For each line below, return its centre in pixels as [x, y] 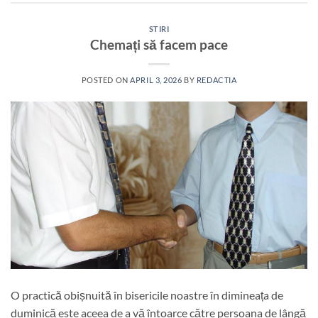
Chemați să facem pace [159, 45]
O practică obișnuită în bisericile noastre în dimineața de [147, 295]
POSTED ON [106, 80]
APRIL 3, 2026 [156, 80]
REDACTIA [216, 80]
